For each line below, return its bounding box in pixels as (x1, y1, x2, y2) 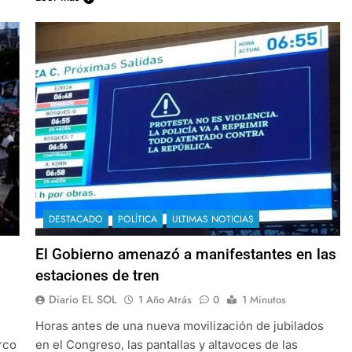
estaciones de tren (35, 266, 159, 284)
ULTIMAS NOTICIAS (171, 211, 254, 226)
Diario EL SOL (48, 291, 117, 307)
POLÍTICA (117, 211, 157, 226)
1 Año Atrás (137, 291, 192, 307)
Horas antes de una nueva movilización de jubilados (35, 317, 324, 333)
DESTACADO (48, 211, 103, 226)
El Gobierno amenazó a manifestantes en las (35, 244, 336, 263)
